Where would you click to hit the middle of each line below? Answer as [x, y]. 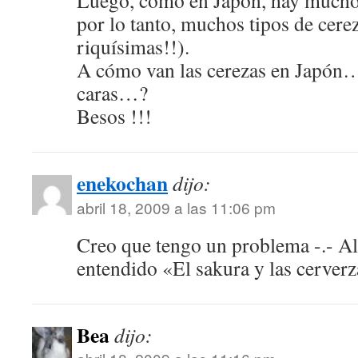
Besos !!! [114, 116]
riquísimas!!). [133, 46]
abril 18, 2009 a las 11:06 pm [176, 207]
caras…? [112, 93]
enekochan [122, 183]
